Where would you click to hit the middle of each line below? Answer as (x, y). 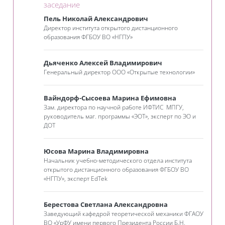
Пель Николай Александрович (96, 19)
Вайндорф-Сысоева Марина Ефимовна (110, 98)
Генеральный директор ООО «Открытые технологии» (119, 72)
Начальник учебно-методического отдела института (118, 161)
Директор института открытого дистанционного (111, 28)
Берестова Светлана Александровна (106, 205)
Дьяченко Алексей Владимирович (104, 63)
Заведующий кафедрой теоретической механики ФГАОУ (124, 214)
